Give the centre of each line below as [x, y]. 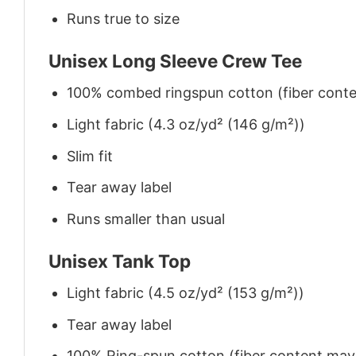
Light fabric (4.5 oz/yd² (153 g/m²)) [186, 292]
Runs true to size [124, 19]
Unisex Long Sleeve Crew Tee [175, 60]
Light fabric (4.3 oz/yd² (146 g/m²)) [186, 124]
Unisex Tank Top [120, 261]
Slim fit [90, 156]
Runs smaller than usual [146, 219]
